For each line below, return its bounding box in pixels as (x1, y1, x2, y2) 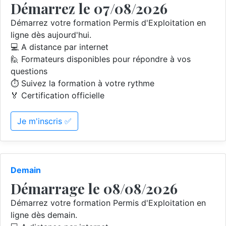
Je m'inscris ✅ (17, 116, 72, 126)
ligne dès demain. (11, 210, 77, 220)
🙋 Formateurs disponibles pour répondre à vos (11, 54, 191, 64)
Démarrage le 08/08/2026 (11, 179, 178, 198)
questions (11, 66, 47, 76)
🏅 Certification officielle (11, 90, 104, 100)
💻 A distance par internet (11, 42, 108, 52)
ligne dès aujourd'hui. (11, 30, 91, 40)
